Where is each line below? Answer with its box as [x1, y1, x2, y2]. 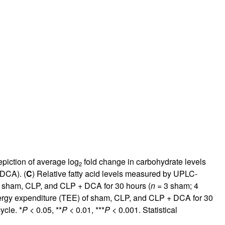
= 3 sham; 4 [155, 179, 198, 191]
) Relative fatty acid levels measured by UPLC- [32, 167, 197, 179]
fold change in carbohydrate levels [81, 155, 206, 167]
